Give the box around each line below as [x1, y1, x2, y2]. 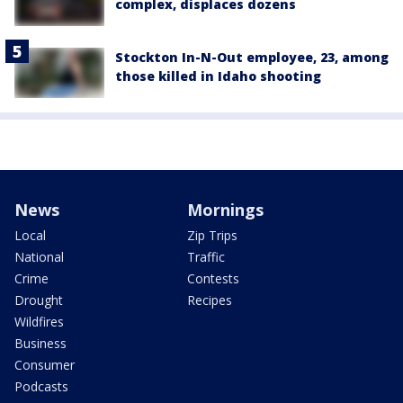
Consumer [14, 355, 75, 373]
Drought [14, 291, 63, 309]
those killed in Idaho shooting [115, 67, 321, 85]
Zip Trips [187, 226, 237, 244]
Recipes [187, 291, 232, 309]
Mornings [187, 198, 264, 220]
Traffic [187, 247, 225, 265]
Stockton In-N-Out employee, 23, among [115, 48, 389, 66]
